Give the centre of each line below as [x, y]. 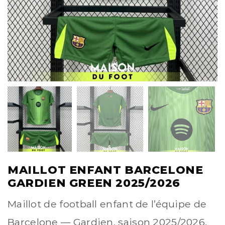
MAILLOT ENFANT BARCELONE [105, 170]
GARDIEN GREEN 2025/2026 [94, 183]
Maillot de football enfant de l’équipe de [107, 204]
